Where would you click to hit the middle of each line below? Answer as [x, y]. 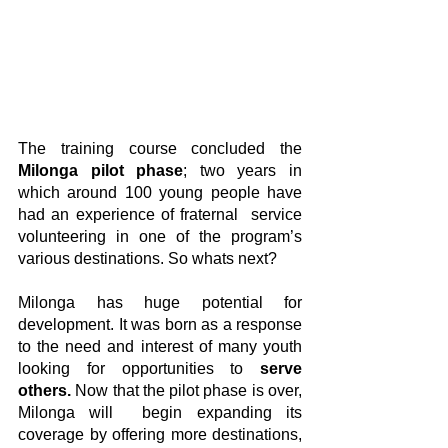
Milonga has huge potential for [160, 303]
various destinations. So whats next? [147, 259]
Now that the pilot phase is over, [186, 391]
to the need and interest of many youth [160, 347]
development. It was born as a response [160, 325]
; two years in [243, 171]
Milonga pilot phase [101, 171]
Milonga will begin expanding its [160, 413]
